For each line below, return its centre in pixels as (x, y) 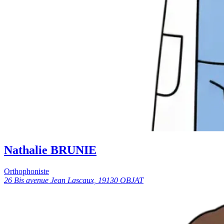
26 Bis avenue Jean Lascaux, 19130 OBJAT (74, 180)
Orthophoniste (26, 171)
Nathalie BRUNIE (50, 150)
